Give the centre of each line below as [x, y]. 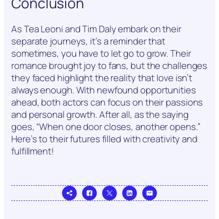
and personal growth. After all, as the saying [100, 114]
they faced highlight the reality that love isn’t [102, 77]
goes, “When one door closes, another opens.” [106, 126]
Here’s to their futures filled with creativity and [104, 139]
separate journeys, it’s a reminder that [88, 41]
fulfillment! [33, 151]
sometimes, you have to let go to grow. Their [101, 53]
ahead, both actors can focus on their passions [107, 102]
